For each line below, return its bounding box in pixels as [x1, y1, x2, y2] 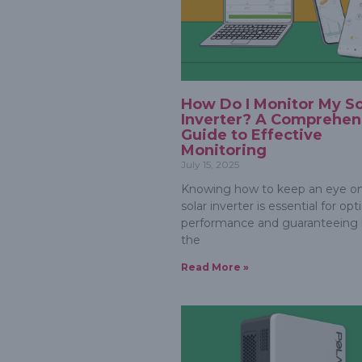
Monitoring [181, 141, 267, 160]
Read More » [181, 261, 249, 274]
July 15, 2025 [181, 158, 239, 171]
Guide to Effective [181, 126, 322, 145]
